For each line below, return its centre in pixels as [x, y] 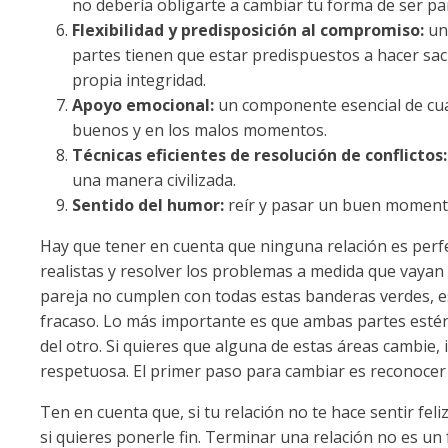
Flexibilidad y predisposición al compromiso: [248, 29]
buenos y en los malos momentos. [199, 129]
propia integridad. [139, 79]
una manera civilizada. [154, 179]
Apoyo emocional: [143, 104]
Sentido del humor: [150, 204]
